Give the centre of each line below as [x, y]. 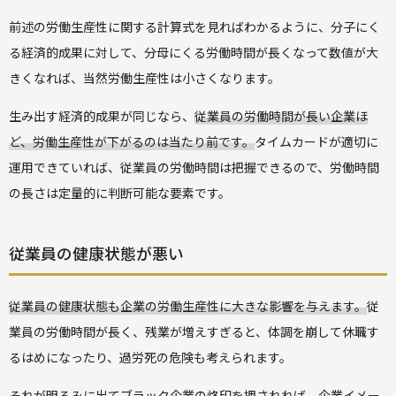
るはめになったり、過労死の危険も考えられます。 [150, 357]
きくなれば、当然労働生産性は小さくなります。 [145, 77]
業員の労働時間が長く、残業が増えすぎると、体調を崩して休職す [194, 331]
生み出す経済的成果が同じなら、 [102, 115]
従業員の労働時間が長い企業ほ [281, 115]
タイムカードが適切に [316, 141]
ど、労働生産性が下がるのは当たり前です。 [132, 141]
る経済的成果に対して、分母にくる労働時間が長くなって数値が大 [194, 52]
